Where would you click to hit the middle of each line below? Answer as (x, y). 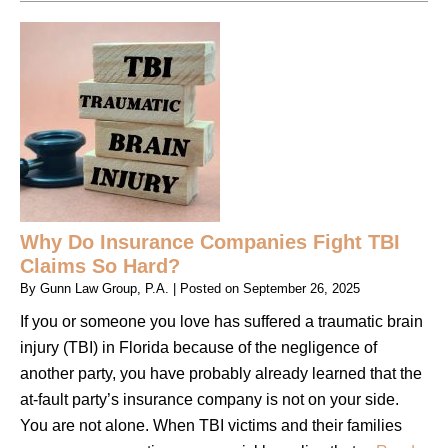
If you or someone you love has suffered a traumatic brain (221, 321)
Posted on (211, 288)
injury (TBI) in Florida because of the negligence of (198, 347)
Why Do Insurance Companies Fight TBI (210, 241)
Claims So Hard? (100, 265)
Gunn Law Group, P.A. (104, 288)
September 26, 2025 (301, 288)
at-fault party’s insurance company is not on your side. (209, 399)
